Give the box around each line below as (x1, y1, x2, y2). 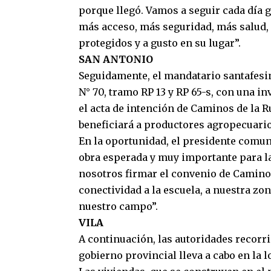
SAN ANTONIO (79, 53, 153, 65)
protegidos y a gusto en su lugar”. (79, 37, 241, 49)
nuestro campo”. (79, 200, 158, 212)
